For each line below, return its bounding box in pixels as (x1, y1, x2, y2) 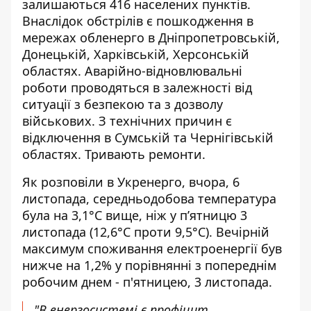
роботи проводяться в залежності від (22, 79, 252, 96)
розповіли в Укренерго (41, 174, 182, 190)
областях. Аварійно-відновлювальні (22, 62, 242, 79)
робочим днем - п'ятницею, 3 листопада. (22, 274, 272, 290)
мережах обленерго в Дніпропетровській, (22, 29, 280, 46)
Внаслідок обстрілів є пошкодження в (22, 12, 253, 29)
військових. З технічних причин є (22, 112, 232, 129)
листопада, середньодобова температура (22, 190, 276, 207)
